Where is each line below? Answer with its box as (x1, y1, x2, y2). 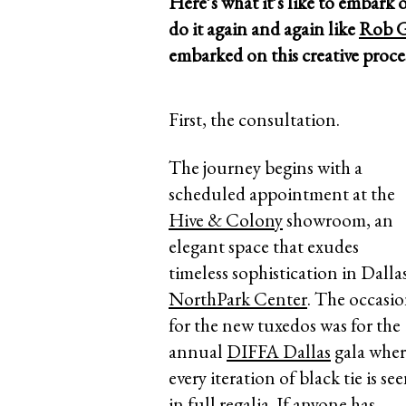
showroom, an (283, 208, 393, 233)
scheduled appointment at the (169, 181, 395, 207)
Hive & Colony (169, 208, 283, 233)
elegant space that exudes (169, 234, 359, 259)
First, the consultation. (169, 107, 340, 132)
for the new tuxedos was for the (169, 313, 401, 338)
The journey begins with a (169, 155, 362, 180)
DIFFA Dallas (227, 339, 331, 364)
